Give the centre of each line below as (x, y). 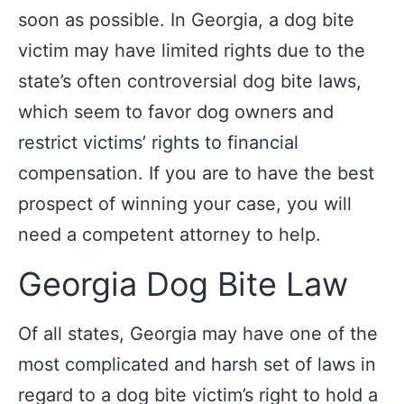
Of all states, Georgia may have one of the (198, 334)
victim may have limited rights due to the (192, 50)
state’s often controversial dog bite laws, (190, 81)
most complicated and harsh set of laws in (197, 364)
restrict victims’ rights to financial (158, 142)
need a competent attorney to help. (170, 234)
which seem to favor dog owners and (176, 112)
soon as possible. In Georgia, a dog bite (186, 20)
